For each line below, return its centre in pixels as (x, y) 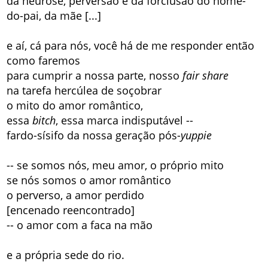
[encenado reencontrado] (71, 210)
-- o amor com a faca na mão (80, 225)
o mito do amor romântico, (75, 105)
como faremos (44, 60)
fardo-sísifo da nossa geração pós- (94, 135)
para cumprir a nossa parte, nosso (95, 75)
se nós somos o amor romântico (89, 180)
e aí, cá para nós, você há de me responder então (131, 45)
